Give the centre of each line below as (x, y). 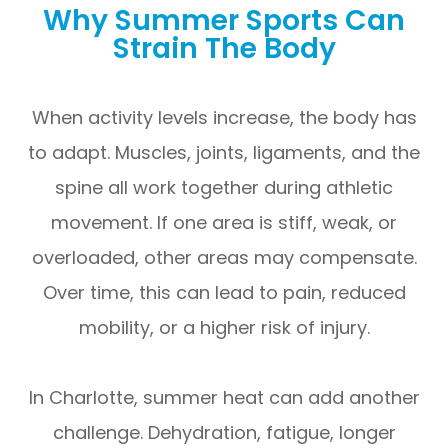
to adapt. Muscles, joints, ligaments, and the (224, 152)
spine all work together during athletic (224, 187)
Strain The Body (224, 47)
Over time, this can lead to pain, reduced (224, 292)
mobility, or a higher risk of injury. (224, 327)
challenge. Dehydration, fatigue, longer (224, 432)
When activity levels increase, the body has (224, 117)
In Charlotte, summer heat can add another (224, 397)
